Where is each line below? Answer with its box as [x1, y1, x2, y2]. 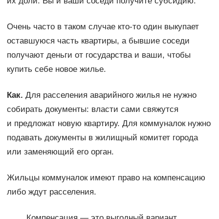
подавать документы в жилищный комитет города [6, 133, 198, 143]
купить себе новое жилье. [6, 65, 106, 74]
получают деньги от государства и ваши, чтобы [6, 50, 191, 60]
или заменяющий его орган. [6, 147, 114, 157]
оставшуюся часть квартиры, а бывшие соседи [6, 36, 190, 46]
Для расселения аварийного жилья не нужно [22, 90, 197, 100]
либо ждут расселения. [6, 187, 96, 197]
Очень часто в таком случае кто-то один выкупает [6, 22, 199, 32]
